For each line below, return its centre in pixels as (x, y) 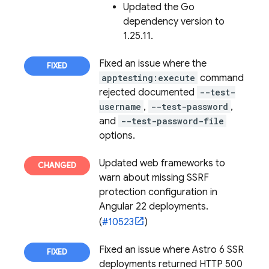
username (120, 107)
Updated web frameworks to (162, 163)
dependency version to (174, 22)
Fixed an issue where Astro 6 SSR (171, 250)
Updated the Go (159, 7)
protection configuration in (158, 192)
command (221, 78)
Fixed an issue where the (153, 64)
